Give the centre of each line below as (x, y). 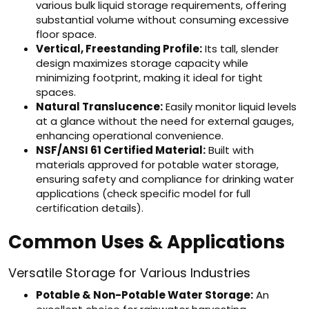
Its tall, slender (240, 49)
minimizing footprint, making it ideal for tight (149, 78)
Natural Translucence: (99, 107)
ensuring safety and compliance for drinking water (165, 179)
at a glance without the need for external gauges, (165, 121)
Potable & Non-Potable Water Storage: (144, 295)
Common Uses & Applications (147, 242)
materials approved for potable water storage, (157, 165)
